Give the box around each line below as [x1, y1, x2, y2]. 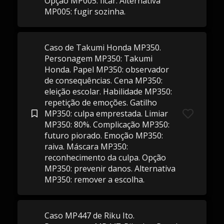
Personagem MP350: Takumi [44, 53, 152, 64]
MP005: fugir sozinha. [44, 6, 125, 17]
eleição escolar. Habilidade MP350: [44, 86, 172, 97]
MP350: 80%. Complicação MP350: [44, 119, 169, 130]
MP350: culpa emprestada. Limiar [44, 108, 168, 119]
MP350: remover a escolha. [44, 174, 144, 185]
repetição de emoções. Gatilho [44, 97, 157, 108]
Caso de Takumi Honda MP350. [44, 42, 161, 53]
